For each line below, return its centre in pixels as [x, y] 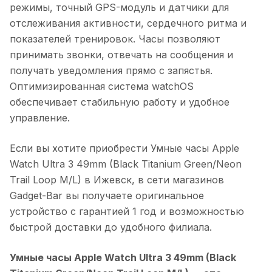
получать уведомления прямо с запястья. [111, 70]
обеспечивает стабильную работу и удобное [120, 102]
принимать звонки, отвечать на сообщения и [121, 54]
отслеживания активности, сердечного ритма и [128, 23]
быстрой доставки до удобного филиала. [111, 227]
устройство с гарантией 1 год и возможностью [127, 211]
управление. [40, 117]
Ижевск [113, 179]
